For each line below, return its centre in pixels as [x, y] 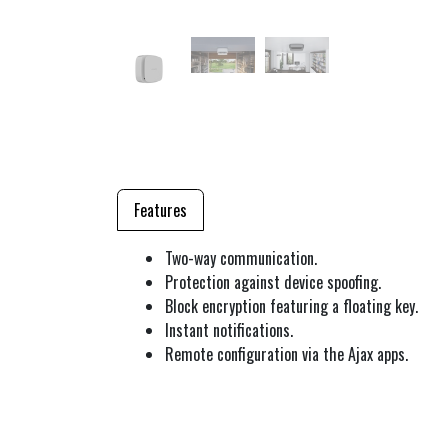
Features [160, 210]
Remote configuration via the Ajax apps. [286, 354]
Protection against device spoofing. [273, 282]
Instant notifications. [229, 330]
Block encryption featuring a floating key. [291, 306]
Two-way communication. [241, 258]
